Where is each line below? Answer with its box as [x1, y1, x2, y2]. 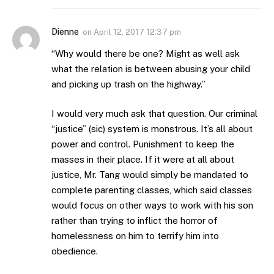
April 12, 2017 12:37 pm [94, 28, 181, 37]
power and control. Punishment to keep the [51, 138, 234, 149]
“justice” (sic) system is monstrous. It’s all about [51, 123, 253, 134]
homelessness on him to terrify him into [51, 230, 219, 241]
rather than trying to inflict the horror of [51, 215, 218, 226]
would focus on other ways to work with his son [51, 199, 253, 210]
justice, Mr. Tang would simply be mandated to [51, 169, 248, 180]
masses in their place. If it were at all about [51, 154, 234, 165]
